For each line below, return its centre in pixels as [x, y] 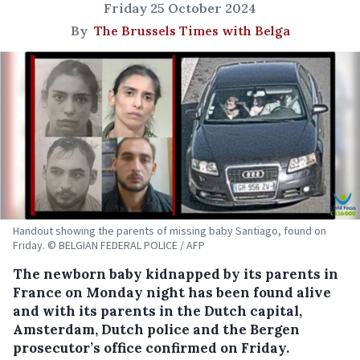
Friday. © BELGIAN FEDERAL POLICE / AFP [109, 245]
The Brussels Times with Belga [192, 31]
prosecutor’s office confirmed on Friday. [151, 348]
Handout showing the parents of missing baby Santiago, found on [170, 230]
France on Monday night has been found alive [172, 292]
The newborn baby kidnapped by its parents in [176, 274]
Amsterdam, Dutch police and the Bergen [156, 329]
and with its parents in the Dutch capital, [157, 311]
